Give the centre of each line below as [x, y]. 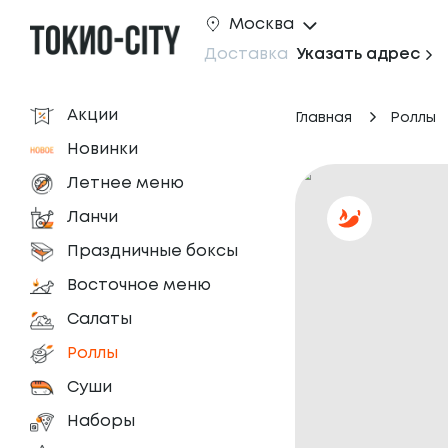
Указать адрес [358, 54]
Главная [323, 118]
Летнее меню [125, 183]
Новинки [102, 149]
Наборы [101, 421]
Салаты [99, 319]
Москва [261, 24]
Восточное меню [139, 285]
